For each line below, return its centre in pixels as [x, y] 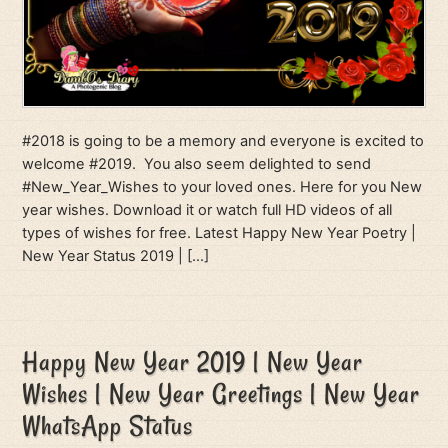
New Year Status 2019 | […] [116, 256]
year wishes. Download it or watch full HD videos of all [207, 210]
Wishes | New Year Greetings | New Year [221, 393]
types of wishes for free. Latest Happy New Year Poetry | [219, 233]
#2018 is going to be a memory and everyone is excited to [223, 141]
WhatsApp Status [108, 425]
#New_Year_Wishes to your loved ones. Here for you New [222, 187]
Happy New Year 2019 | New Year [193, 361]
